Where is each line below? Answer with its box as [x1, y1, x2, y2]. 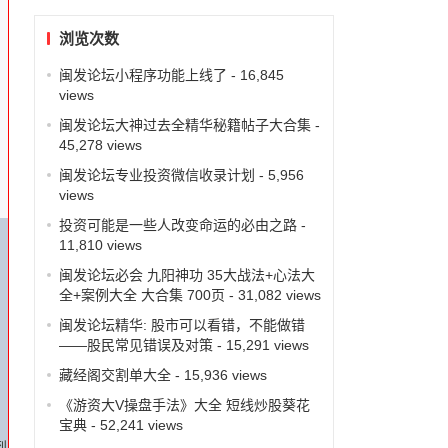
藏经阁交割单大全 [58, 366, 171, 383]
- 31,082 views [224, 286, 321, 303]
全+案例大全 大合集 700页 [58, 286, 225, 303]
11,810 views [58, 236, 142, 253]
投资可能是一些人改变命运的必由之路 [58, 216, 297, 233]
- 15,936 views [170, 366, 267, 383]
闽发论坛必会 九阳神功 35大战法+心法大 [58, 266, 315, 283]
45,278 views [58, 136, 142, 153]
